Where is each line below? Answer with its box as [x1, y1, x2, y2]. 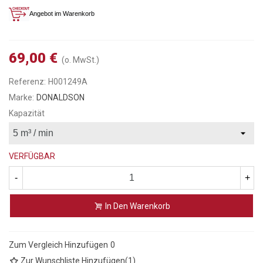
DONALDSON [36, 92, 85, 102]
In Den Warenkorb [104, 201, 170, 211]
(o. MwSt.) [62, 55, 99, 65]
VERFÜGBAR [9, 151, 55, 161]
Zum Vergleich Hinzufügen [9, 240, 108, 250]
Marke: [9, 92, 34, 102]
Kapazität [9, 108, 45, 118]
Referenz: [9, 76, 46, 86]
